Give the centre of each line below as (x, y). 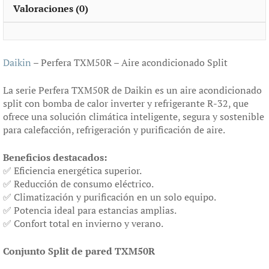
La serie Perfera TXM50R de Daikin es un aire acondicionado (132, 90)
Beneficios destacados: (55, 157)
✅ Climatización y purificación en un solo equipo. (110, 197)
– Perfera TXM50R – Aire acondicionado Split (129, 62)
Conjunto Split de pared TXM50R (79, 251)
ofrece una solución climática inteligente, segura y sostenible (134, 116)
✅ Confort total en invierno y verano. (83, 223)
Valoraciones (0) (51, 8)
